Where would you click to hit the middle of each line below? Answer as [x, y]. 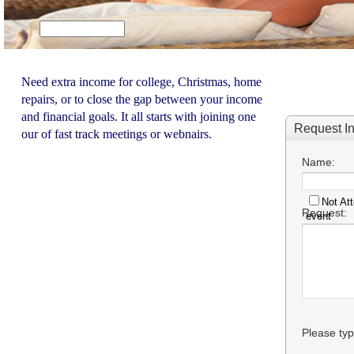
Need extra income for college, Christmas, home [141, 82]
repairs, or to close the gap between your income [142, 99]
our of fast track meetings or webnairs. [118, 134]
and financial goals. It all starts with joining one [139, 117]
